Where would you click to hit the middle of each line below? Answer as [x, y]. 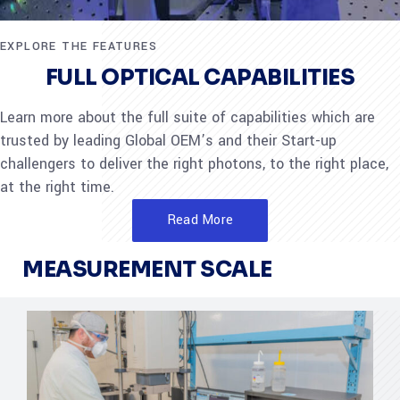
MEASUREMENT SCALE [147, 270]
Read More [200, 220]
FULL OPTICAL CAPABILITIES [200, 78]
